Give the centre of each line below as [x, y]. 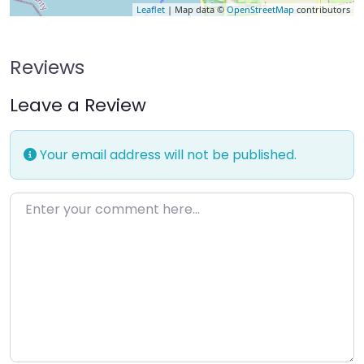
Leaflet [151, 10]
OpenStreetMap [260, 10]
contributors [322, 10]
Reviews [47, 67]
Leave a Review [78, 106]
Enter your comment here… [96, 203]
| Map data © [196, 10]
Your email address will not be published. [167, 155]
